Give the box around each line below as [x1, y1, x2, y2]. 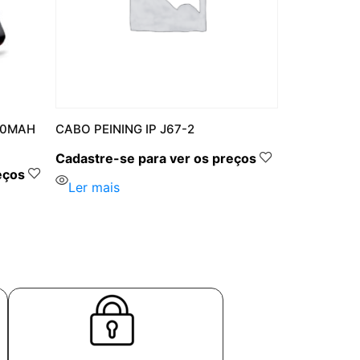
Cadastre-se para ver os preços [55, 150, 256, 167]
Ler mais [67, 179, 120, 196]
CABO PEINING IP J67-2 [55, 121, 194, 137]
